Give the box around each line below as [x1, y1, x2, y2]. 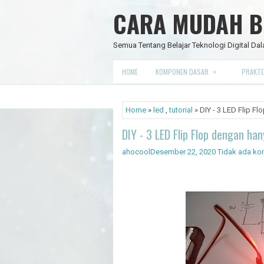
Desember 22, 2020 [150, 147, 216, 156]
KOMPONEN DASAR [156, 67, 209, 77]
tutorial [169, 105, 193, 114]
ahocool [122, 147, 150, 156]
